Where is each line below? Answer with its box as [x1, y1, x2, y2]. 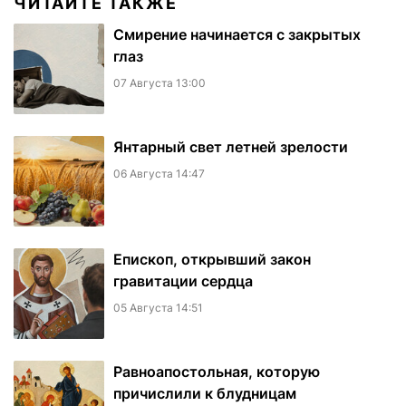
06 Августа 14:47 [113, 167, 205, 181]
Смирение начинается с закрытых [113, 25, 361, 44]
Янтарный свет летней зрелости [113, 138, 348, 157]
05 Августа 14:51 [113, 301, 203, 315]
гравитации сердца [113, 272, 253, 291]
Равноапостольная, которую [113, 362, 320, 382]
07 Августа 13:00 [113, 76, 206, 91]
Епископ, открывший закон [113, 250, 311, 269]
